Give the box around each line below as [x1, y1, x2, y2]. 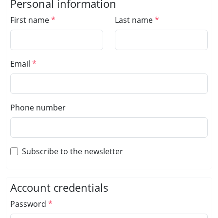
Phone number [10, 102, 66, 113]
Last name [114, 15, 153, 25]
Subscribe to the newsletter [22, 146, 123, 157]
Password [10, 199, 46, 209]
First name [10, 15, 49, 25]
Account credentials [10, 181, 109, 195]
